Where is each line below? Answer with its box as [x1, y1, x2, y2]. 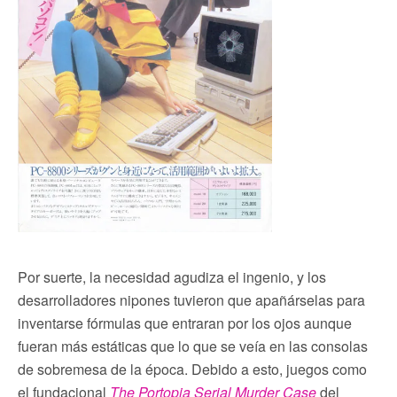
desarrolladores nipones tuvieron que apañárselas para [18, 290, 365, 311]
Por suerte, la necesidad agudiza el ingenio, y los [18, 267, 326, 288]
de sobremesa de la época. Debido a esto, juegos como [18, 359, 367, 380]
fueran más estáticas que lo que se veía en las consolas [18, 336, 368, 357]
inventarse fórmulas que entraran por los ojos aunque [18, 313, 352, 334]
